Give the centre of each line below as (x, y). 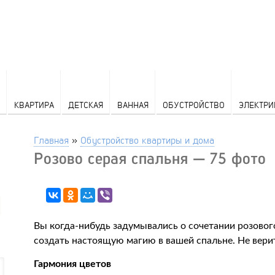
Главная (52, 140)
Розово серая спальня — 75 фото (150, 158)
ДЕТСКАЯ (85, 105)
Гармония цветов (73, 264)
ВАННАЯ (133, 105)
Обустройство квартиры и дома (148, 140)
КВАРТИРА (34, 105)
